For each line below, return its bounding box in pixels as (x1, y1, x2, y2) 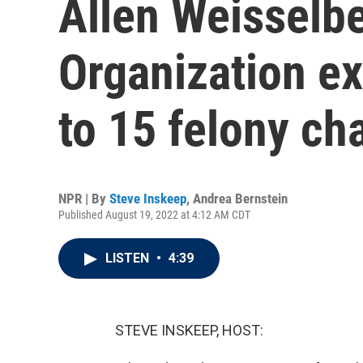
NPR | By (58, 190, 109, 207)
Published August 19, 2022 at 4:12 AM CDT (58, 208, 250, 221)
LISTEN (105, 250, 152, 266)
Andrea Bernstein (193, 190, 288, 207)
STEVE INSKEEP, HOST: (115, 322, 263, 339)
